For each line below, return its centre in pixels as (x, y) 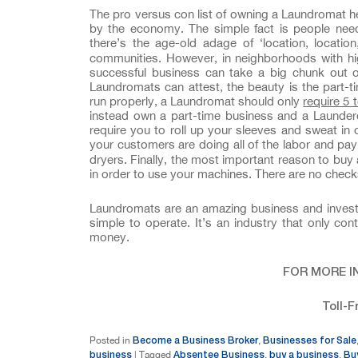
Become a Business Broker (195, 340)
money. (109, 237)
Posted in (110, 340)
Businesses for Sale (310, 340)
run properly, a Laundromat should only (197, 101)
